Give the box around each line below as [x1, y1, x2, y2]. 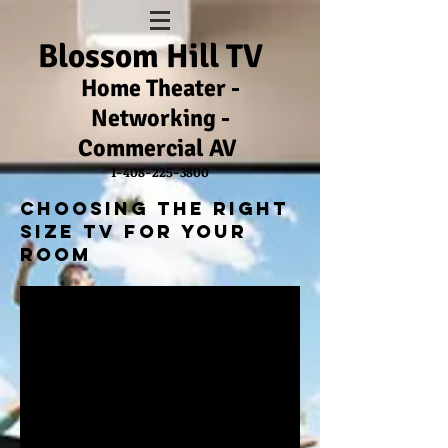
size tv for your [20, 220, 247, 243]
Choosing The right [20, 197, 289, 220]
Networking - [90, 103, 230, 133]
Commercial [78, 133, 204, 163]
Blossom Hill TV [38, 36, 263, 77]
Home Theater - [80, 73, 240, 103]
